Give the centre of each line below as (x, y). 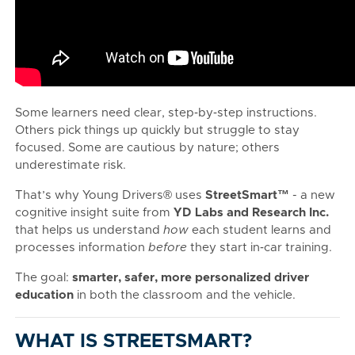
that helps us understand (89, 230)
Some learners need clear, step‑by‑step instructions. (166, 113)
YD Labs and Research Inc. (251, 213)
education (44, 295)
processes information (82, 248)
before (168, 248)
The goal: (44, 278)
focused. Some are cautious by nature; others (147, 148)
